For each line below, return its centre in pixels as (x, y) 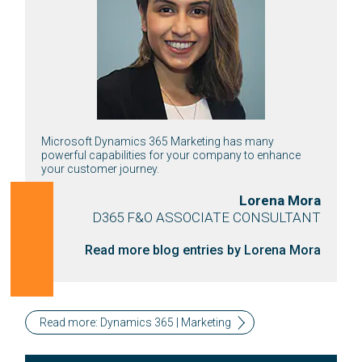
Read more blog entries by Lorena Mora (202, 250)
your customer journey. (101, 168)
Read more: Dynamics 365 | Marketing (136, 322)
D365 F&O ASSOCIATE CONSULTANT (206, 217)
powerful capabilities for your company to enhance (171, 155)
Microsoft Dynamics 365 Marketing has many (158, 141)
